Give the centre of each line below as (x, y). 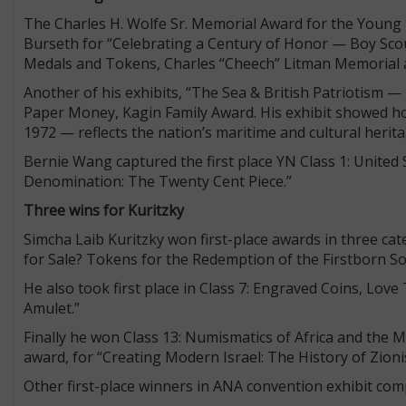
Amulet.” (53, 308)
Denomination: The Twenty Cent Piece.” (157, 181)
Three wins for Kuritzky (103, 210)
